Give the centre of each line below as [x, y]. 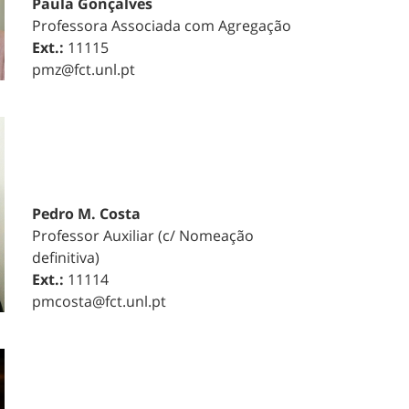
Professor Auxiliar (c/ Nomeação [142, 236]
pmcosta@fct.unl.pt [99, 301]
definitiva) [65, 257]
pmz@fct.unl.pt [83, 70]
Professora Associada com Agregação [161, 26]
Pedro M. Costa [86, 214]
